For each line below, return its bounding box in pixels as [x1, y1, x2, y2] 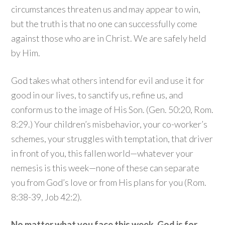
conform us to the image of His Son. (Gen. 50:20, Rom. [11, 104, 214, 115]
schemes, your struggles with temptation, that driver [11, 133, 213, 144]
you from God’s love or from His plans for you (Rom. [11, 177, 207, 188]
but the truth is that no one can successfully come [11, 18, 198, 29]
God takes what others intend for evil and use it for [11, 75, 205, 86]
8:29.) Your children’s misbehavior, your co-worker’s [11, 119, 208, 130]
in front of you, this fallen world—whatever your [11, 148, 194, 159]
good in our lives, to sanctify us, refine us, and [11, 89, 183, 100]
